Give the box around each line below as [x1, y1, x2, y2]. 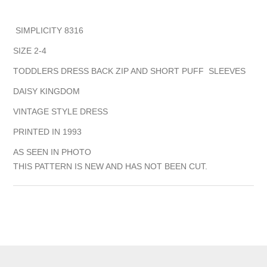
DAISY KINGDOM [13, 86, 83, 97]
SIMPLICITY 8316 [13, 26, 84, 36]
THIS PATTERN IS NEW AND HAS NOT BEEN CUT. [13, 162, 208, 172]
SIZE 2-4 [13, 46, 47, 56]
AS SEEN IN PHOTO [13, 147, 92, 157]
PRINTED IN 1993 [13, 127, 82, 137]
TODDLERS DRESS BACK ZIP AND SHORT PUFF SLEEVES [13, 66, 249, 76]
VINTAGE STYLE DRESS [13, 107, 111, 117]
